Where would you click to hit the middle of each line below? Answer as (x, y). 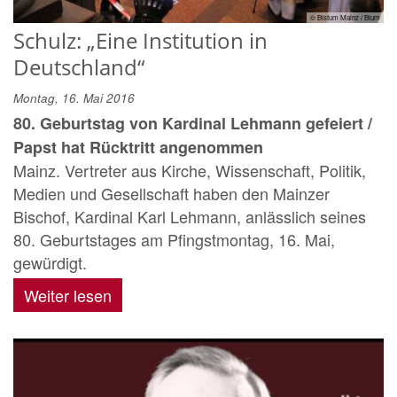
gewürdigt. (50, 263)
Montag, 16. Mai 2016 (74, 98)
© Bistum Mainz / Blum (345, 18)
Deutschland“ (79, 67)
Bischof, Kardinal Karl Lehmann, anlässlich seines (190, 217)
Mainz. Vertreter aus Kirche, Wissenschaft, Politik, (190, 171)
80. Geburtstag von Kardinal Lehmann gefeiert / (193, 124)
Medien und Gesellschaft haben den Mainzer (171, 194)
